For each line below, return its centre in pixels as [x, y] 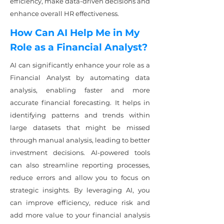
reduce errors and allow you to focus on [80, 177]
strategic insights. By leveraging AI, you [80, 190]
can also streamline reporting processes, [80, 165]
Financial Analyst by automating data [80, 77]
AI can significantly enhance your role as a [80, 65]
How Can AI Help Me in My [75, 33]
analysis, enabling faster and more [80, 90]
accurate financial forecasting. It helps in [80, 102]
